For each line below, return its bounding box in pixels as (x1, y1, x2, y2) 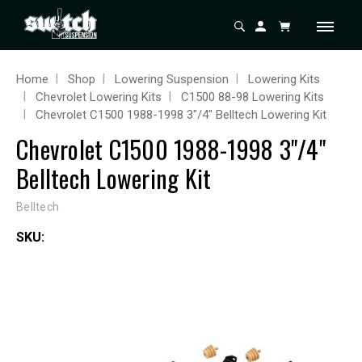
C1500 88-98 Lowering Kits (181, 90, 324, 104)
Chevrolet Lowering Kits (36, 90, 162, 104)
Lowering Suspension (115, 72, 229, 86)
